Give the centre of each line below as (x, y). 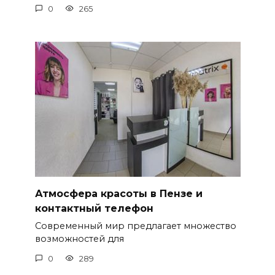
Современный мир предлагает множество (135, 226)
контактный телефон (94, 208)
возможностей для (79, 239)
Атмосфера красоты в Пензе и (118, 193)
